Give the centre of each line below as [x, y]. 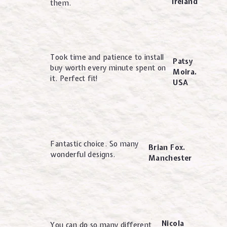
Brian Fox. [167, 148]
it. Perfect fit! [74, 79]
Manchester [170, 158]
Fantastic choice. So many [94, 144]
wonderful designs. [83, 154]
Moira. [185, 72]
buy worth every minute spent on [108, 68]
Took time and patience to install [107, 58]
